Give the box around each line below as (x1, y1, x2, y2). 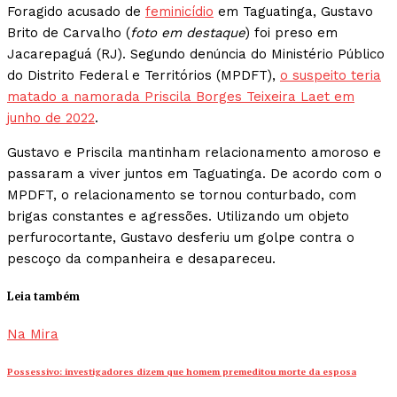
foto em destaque (130, 25, 245, 42)
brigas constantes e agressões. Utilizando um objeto (7, 208, 349, 225)
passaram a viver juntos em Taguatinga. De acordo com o (7, 166, 382, 183)
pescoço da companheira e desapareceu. (7, 251, 276, 268)
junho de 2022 (7, 110, 95, 127)
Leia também (7, 288, 80, 304)
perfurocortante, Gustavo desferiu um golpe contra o (7, 230, 354, 246)
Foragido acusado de (7, 4, 145, 20)
